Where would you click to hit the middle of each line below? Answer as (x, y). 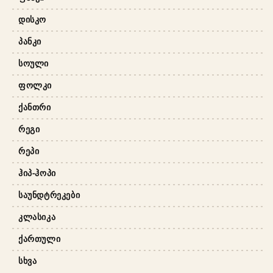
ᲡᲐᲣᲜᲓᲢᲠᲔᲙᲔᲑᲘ (49, 194)
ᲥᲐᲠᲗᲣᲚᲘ (40, 238)
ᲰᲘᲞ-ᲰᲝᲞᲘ (37, 172)
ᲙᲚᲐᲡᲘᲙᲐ (37, 216)
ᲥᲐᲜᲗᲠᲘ (35, 107)
